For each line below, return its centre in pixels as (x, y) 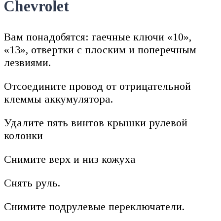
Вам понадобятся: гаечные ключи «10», (98, 37)
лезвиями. (27, 63)
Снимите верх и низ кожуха (70, 159)
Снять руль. (32, 183)
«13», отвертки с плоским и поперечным (100, 50)
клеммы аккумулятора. (58, 99)
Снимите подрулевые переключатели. (94, 207)
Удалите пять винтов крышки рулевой (96, 123)
